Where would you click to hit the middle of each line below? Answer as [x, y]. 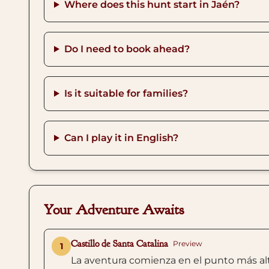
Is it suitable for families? [126, 93]
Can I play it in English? [121, 138]
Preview [188, 243]
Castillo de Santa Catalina [119, 244]
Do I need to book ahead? [127, 49]
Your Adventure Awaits [114, 210]
